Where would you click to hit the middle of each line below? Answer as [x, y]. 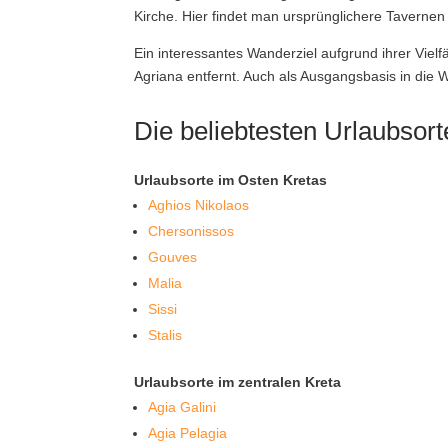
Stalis [165, 335]
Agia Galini [182, 407]
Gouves [173, 257]
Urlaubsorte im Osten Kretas [231, 180]
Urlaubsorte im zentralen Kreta [238, 382]
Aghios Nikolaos [199, 205]
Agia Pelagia [188, 433]
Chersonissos [191, 231]
